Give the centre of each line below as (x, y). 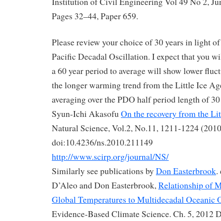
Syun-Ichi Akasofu (86, 113)
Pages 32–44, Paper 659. (95, 16)
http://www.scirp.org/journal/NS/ (110, 156)
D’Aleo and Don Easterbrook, (105, 185)
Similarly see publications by (104, 171)
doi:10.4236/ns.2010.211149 (102, 142)
